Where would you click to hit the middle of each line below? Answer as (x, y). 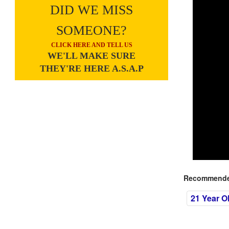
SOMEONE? (92, 30)
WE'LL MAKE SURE (92, 56)
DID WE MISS (92, 10)
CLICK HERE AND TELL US (91, 45)
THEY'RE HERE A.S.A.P (91, 68)
